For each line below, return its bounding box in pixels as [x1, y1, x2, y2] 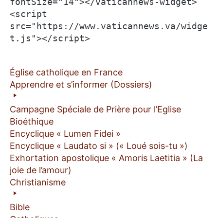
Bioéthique [10, 116, 54, 127]
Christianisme [10, 177, 66, 187]
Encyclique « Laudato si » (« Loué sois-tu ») [10, 140, 188, 151]
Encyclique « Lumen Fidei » [10, 128, 121, 139]
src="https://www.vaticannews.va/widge [10, 20, 208, 31]
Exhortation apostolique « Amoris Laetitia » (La [10, 152, 203, 163]
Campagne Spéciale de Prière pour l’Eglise [10, 104, 181, 114]
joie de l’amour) [10, 164, 72, 175]
